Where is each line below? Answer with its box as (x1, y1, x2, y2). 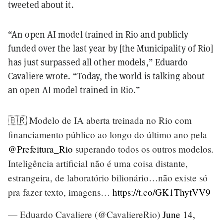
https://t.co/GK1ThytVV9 (112, 185, 211, 198)
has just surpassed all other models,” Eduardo (8, 56, 188, 68)
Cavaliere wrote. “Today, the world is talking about (8, 70, 205, 82)
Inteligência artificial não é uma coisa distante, (8, 157, 188, 169)
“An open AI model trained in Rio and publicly (8, 28, 189, 40)
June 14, (163, 208, 195, 221)
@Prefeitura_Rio (8, 142, 73, 155)
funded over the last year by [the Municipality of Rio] (8, 42, 214, 54)
